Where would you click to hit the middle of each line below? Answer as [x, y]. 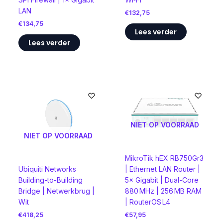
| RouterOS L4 [147, 202]
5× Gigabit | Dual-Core [162, 180]
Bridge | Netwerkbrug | [56, 191]
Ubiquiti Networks [47, 169]
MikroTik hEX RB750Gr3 [164, 158]
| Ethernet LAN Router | [162, 169]
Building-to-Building [50, 180]
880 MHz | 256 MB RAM [163, 191]
